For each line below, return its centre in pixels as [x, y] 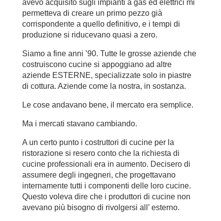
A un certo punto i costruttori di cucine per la [98, 142]
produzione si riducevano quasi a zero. [90, 35]
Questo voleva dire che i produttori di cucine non [106, 196]
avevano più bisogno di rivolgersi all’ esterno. [101, 207]
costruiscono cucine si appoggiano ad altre [97, 64]
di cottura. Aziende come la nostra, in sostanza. [104, 86]
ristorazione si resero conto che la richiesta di [101, 153]
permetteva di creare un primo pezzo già [92, 13]
